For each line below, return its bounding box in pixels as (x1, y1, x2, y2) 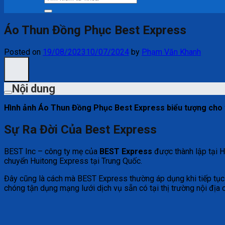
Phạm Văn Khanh (142, 47, 201, 57)
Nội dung (12, 82, 55, 95)
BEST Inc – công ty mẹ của (4, 146, 99, 156)
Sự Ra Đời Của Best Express (4, 122, 157, 137)
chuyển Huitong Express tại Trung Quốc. (4, 156, 142, 166)
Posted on (4, 47, 43, 57)
